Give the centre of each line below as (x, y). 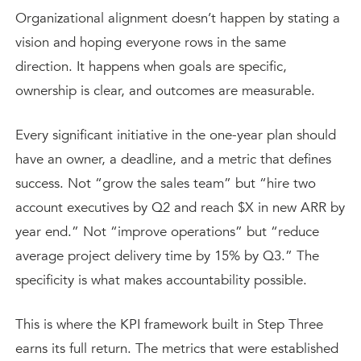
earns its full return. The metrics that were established (177, 349)
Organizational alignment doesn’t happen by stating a (178, 18)
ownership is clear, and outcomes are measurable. (165, 91)
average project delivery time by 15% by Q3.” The (167, 256)
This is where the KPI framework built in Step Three (169, 324)
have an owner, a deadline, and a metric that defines (173, 159)
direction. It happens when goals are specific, (151, 66)
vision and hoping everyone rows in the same (151, 42)
